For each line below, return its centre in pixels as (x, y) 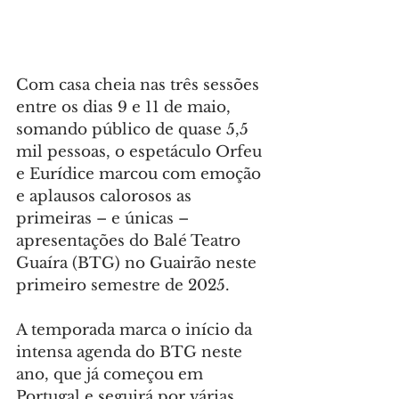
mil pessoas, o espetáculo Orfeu (141, 152)
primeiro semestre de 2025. (123, 286)
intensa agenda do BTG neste (131, 353)
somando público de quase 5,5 (134, 130)
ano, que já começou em (112, 375)
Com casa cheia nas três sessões (140, 85)
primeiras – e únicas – (105, 219)
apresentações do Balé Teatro (130, 241)
